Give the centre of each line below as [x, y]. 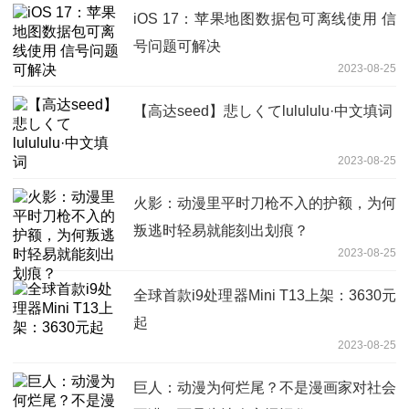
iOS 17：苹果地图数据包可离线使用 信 [265, 18]
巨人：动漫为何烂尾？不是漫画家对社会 [265, 387]
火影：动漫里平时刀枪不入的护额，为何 [265, 203]
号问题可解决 [177, 46]
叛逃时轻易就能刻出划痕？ [221, 230]
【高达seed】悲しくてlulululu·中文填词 [263, 110]
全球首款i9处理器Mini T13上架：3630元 [265, 295]
